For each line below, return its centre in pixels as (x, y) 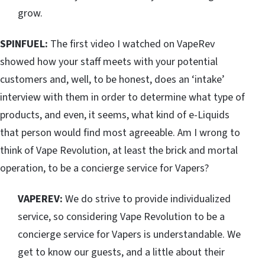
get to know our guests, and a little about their (121, 253)
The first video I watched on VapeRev (132, 44)
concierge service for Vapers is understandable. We (129, 235)
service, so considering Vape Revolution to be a (121, 217)
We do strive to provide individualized (147, 199)
